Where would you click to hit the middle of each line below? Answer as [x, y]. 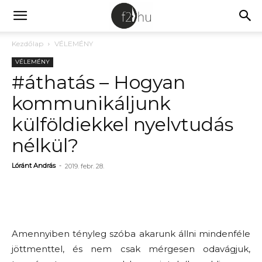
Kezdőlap [27, 44]
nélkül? [45, 145]
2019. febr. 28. [85, 166]
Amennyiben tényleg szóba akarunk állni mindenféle [131, 234]
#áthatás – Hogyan [99, 82]
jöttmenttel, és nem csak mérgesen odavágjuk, [131, 249]
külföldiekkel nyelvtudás [123, 124]
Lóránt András [34, 166]
